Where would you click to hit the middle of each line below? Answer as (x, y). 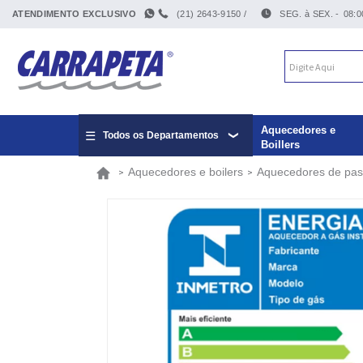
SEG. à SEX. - (310, 14)
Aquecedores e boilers (186, 172)
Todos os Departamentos (161, 135)
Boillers (280, 145)
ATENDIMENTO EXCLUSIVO (74, 14)
